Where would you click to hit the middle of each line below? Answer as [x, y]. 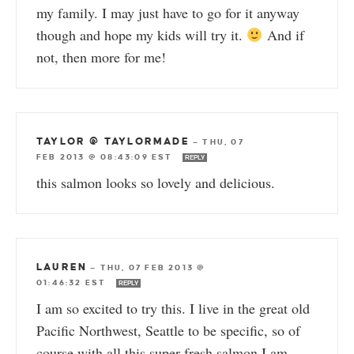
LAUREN [62, 267]
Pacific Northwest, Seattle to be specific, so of [168, 331]
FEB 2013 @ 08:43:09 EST [106, 157]
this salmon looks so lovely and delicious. [156, 183]
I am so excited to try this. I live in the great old [173, 309]
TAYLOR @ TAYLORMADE [113, 142]
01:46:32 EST [73, 283]
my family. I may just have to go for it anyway [168, 13]
